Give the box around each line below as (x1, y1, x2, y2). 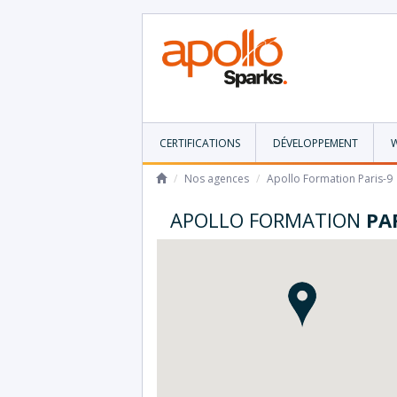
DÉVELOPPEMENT (272, 135, 358, 151)
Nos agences (184, 170, 249, 186)
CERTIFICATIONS (159, 135, 240, 151)
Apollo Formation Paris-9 (267, 170, 393, 186)
